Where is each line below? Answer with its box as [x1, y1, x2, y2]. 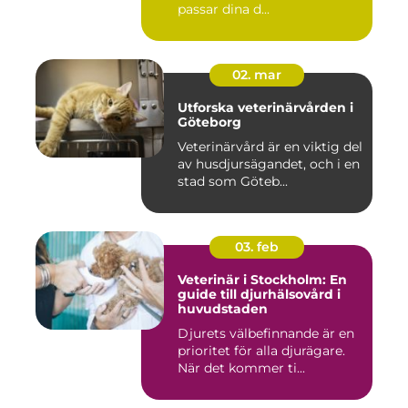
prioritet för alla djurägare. [178, 342, 345, 359]
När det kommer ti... [178, 359, 305, 376]
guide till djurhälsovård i [178, 285, 341, 302]
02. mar [232, 66, 281, 83]
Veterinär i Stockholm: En [178, 270, 347, 288]
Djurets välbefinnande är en [178, 324, 354, 342]
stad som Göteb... [178, 172, 288, 189]
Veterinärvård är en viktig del [178, 138, 362, 155]
